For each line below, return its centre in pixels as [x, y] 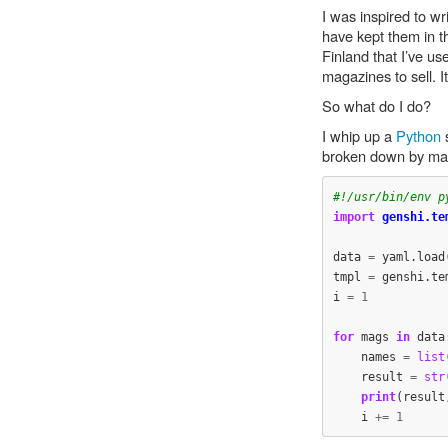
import [353, 216]
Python [418, 135]
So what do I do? [376, 105]
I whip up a [359, 135]
